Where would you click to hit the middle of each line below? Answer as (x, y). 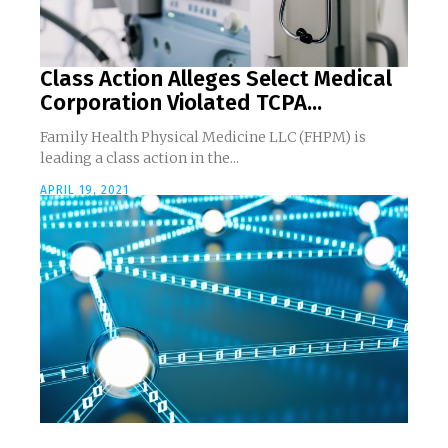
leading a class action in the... (139, 158)
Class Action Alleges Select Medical (216, 79)
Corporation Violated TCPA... (181, 103)
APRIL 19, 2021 (84, 190)
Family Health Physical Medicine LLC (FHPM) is (203, 137)
